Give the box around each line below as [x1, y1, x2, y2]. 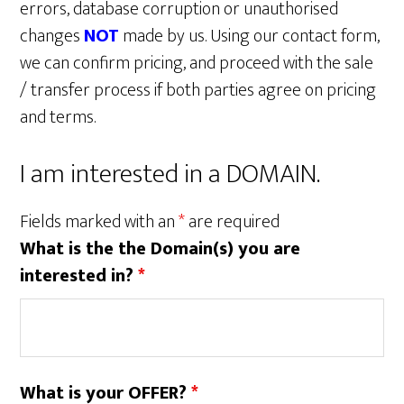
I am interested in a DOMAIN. [20, 151, 321, 197]
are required [185, 207, 280, 237]
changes [20, 21, 85, 51]
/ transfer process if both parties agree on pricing [20, 75, 377, 106]
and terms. [20, 102, 111, 133]
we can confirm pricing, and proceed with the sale [20, 48, 374, 78]
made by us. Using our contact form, [123, 21, 381, 51]
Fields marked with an [20, 207, 179, 237]
